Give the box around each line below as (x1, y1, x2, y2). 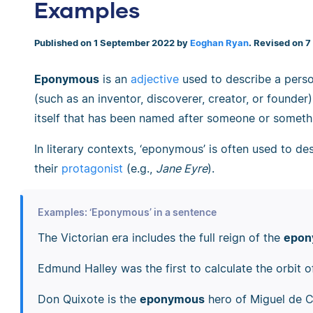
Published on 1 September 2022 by (34, 38, 190, 48)
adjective (131, 71, 179, 86)
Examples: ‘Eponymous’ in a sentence (37, 205, 217, 218)
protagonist (61, 161, 123, 175)
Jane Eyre (156, 161, 208, 175)
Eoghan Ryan (190, 38, 249, 48)
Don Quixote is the (37, 291, 140, 306)
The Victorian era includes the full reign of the (37, 230, 284, 245)
